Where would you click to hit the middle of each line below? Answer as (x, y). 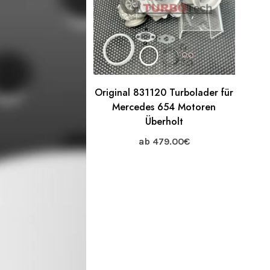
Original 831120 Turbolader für (164, 92)
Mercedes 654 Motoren (164, 107)
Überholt (164, 121)
